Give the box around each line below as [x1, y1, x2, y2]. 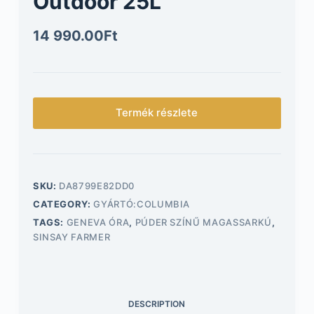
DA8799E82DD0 [59, 179, 135, 191]
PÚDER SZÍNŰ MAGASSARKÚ [135, 216, 272, 228]
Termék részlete [116, 106, 198, 120]
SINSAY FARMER [32, 231, 111, 243]
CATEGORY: [32, 198, 94, 210]
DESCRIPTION [128, 299, 186, 310]
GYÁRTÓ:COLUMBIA [93, 198, 191, 210]
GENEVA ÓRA [66, 216, 130, 228]
